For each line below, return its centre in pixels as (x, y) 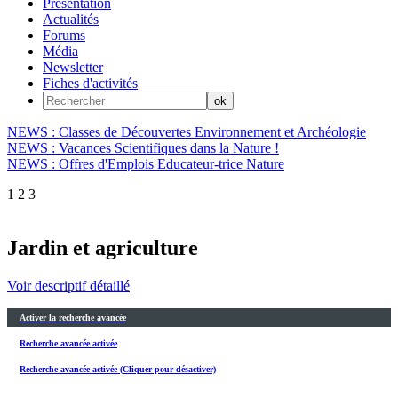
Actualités (71, 19)
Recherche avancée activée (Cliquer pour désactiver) (118, 370)
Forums (64, 35)
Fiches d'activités (90, 83)
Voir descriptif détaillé (68, 285)
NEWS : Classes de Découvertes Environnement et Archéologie (187, 132)
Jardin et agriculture (103, 247)
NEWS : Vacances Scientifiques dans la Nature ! (143, 148)
